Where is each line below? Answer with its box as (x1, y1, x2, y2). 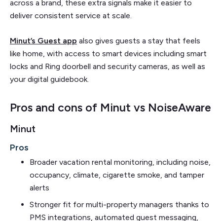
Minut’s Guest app (10, 36, 77, 45)
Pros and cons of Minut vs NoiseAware (10, 100, 211, 114)
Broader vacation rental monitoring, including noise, (30, 157, 211, 167)
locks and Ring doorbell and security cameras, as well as (10, 61, 205, 71)
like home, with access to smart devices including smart (10, 48, 207, 58)
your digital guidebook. (10, 74, 89, 84)
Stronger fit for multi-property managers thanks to (30, 199, 209, 209)
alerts (30, 183, 49, 192)
